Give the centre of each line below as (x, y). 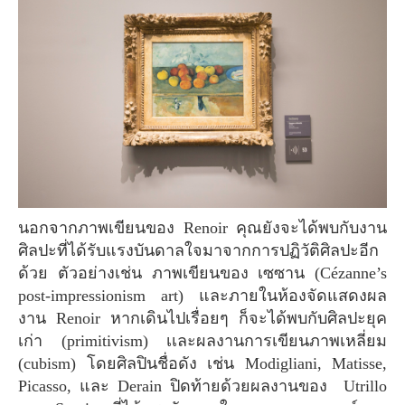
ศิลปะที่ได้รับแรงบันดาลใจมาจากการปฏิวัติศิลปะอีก (198, 250)
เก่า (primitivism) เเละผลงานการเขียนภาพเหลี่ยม (202, 340)
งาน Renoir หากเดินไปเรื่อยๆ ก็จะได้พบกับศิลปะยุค (202, 318)
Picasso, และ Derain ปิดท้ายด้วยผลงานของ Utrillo (202, 386)
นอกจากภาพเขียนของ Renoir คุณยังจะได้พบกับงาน (24, 227)
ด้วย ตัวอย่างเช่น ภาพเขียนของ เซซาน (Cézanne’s (202, 273)
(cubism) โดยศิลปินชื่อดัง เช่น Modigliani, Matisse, (202, 363)
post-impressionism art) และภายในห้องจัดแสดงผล (202, 295)
